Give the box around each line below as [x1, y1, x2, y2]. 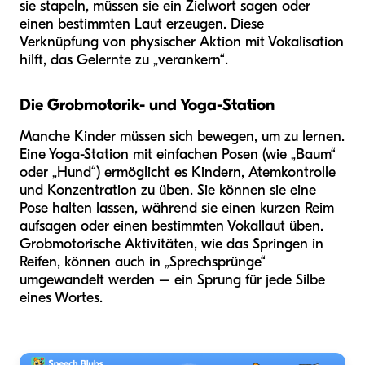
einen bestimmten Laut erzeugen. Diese [20, 15, 264, 33]
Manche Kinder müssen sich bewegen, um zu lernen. [20, 127, 345, 145]
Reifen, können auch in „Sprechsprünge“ [20, 253, 266, 270]
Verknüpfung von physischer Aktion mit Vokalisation [20, 33, 344, 51]
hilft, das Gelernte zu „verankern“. [20, 51, 228, 68]
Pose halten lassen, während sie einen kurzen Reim [20, 199, 334, 217]
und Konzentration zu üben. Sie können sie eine [20, 181, 316, 199]
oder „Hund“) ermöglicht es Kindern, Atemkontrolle [20, 163, 336, 181]
